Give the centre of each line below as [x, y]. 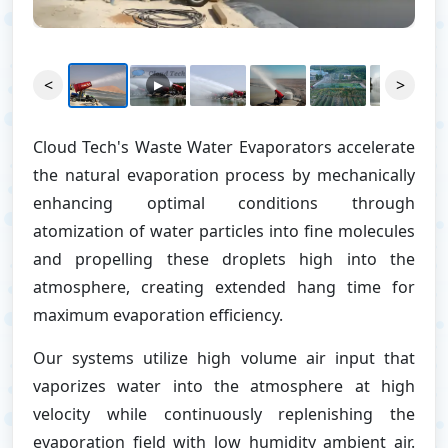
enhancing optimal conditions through [224, 202]
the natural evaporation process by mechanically [224, 174]
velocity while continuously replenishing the [224, 413]
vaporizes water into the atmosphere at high [224, 385]
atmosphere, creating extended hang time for [224, 286]
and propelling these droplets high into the [224, 258]
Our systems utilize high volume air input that [224, 357]
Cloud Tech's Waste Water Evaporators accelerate [224, 146]
